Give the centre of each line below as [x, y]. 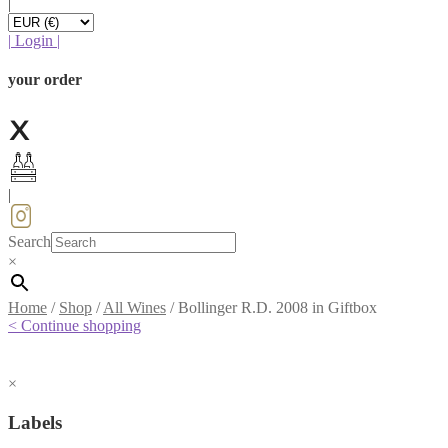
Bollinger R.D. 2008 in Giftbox [277, 308]
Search [29, 242]
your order [45, 80]
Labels [35, 423]
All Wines [134, 308]
